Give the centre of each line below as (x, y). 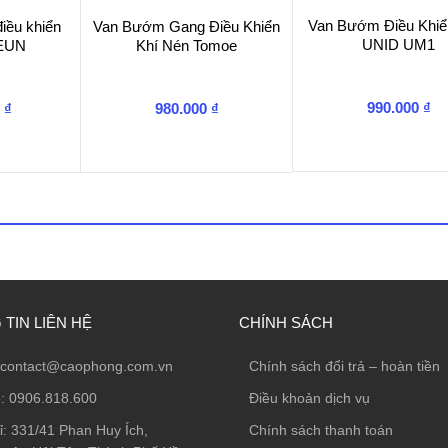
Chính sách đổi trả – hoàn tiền (344, 365)
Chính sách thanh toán (321, 429)
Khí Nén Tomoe (187, 45)
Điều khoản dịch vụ (309, 397)
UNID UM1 (399, 44)
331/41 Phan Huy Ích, (79, 429)
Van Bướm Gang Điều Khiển (187, 26)
